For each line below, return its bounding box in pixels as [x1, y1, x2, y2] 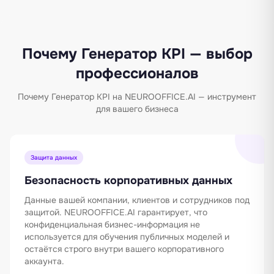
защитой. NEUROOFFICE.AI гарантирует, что [24, 206, 207, 218]
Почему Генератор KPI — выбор [21, 44, 253, 63]
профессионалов [75, 64, 199, 83]
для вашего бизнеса [95, 103, 179, 114]
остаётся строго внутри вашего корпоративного [24, 243, 224, 254]
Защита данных [31, 153, 77, 161]
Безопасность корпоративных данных [24, 173, 232, 187]
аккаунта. [24, 255, 64, 267]
